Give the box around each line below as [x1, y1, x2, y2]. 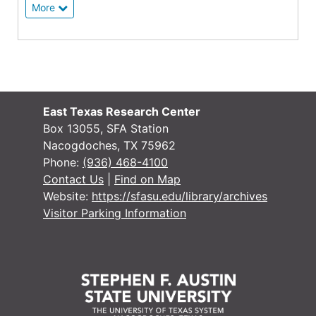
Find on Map [114, 172, 181, 187]
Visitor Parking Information [43, 206, 186, 221]
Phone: [43, 155, 83, 170]
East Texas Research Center [43, 104, 200, 119]
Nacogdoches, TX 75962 [43, 138, 176, 153]
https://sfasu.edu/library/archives [92, 189, 267, 204]
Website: [43, 189, 92, 204]
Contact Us [43, 172, 104, 187]
